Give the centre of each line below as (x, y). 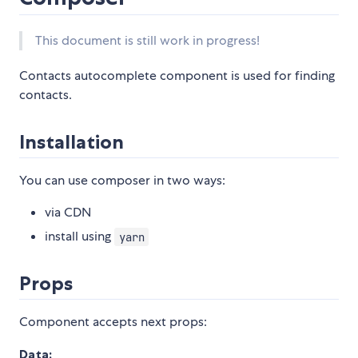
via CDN (68, 213)
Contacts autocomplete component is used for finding (177, 76)
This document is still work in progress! (147, 41)
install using (80, 237)
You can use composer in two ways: (122, 181)
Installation (72, 142)
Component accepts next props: (113, 322)
